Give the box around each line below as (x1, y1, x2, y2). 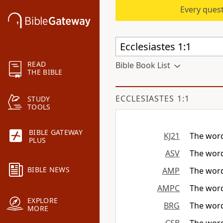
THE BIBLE (27, 67, 63, 77)
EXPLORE (27, 196, 58, 206)
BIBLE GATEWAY (29, 127, 83, 137)
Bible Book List (115, 60, 170, 71)
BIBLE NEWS (27, 165, 70, 175)
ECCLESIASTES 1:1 (115, 93, 190, 104)
